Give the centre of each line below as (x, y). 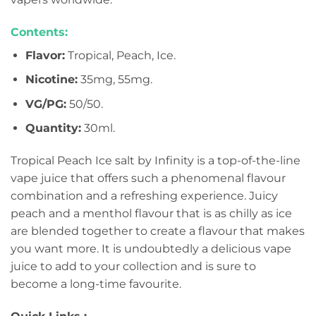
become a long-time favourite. (96, 284)
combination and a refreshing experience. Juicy (144, 196)
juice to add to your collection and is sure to (133, 267)
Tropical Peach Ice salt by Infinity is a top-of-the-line (156, 161)
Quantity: (53, 128)
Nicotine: (51, 80)
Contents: (39, 32)
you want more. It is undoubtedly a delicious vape (151, 249)
